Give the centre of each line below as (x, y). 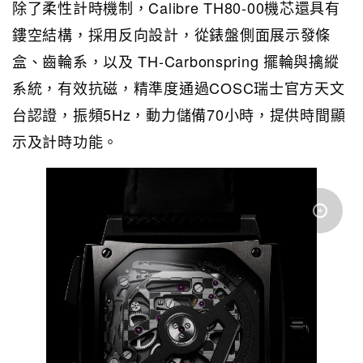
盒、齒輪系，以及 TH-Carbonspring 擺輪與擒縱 (176, 60)
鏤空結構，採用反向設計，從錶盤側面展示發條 (172, 34)
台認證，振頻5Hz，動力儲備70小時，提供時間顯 (179, 114)
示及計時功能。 (66, 141)
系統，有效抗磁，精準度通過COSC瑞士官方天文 (179, 87)
